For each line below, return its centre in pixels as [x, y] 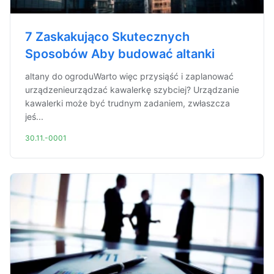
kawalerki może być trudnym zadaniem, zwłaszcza [128, 103]
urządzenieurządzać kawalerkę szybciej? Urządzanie [132, 90]
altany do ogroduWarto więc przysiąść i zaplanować [129, 76]
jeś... [34, 117]
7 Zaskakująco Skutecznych [107, 37]
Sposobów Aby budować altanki [120, 54]
